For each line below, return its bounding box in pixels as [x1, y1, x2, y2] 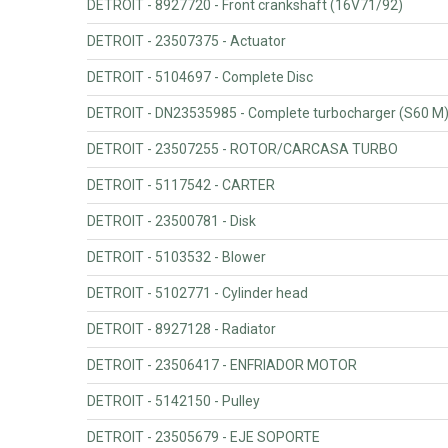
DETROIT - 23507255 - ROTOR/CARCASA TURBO [87, 140, 398, 157]
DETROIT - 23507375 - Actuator [87, 32, 286, 49]
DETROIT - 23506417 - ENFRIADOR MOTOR [87, 356, 357, 373]
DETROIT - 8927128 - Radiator [87, 320, 276, 337]
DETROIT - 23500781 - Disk [87, 212, 256, 229]
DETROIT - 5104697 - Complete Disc [87, 68, 313, 85]
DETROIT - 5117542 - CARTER [87, 176, 275, 193]
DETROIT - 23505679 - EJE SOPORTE [87, 428, 320, 445]
